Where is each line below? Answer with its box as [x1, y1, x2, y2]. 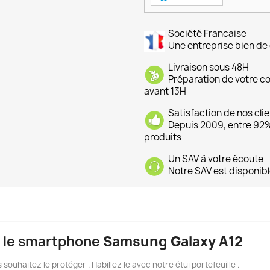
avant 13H [144, 85, 186, 98]
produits [144, 131, 181, 144]
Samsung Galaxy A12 [103, 233, 243, 251]
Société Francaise [168, 27, 246, 40]
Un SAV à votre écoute [168, 152, 263, 166]
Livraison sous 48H [168, 61, 249, 74]
